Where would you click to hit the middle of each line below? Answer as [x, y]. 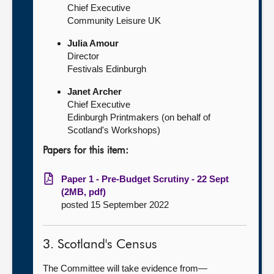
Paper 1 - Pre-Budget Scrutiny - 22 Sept [145, 179]
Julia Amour [93, 43]
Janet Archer [94, 91]
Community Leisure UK [114, 20]
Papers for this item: [86, 151]
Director [83, 56]
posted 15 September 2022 [115, 205]
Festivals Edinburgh [107, 69]
